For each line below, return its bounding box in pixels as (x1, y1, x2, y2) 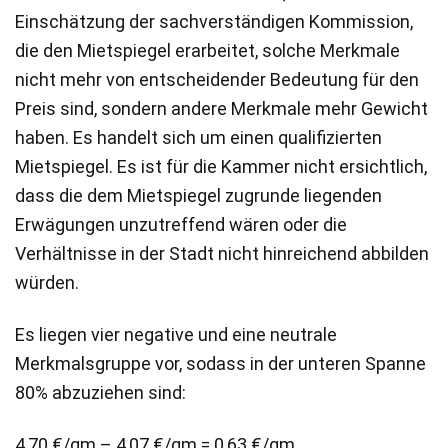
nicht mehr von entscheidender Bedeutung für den (15, 68, 419, 90)
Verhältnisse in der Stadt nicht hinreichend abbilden (15, 242, 429, 264)
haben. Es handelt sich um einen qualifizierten (15, 126, 382, 148)
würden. (15, 271, 79, 293)
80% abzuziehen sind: (15, 382, 186, 404)
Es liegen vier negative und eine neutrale (15, 324, 337, 346)
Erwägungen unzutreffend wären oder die (15, 213, 347, 235)
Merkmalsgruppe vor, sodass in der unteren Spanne (15, 353, 426, 375)
